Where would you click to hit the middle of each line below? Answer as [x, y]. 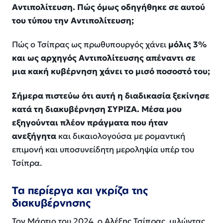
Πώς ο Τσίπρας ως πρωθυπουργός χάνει [90, 45]
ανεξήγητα [34, 136]
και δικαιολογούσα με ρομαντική [121, 136]
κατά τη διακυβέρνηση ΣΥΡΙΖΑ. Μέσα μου [97, 109]
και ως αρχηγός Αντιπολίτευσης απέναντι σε [104, 58]
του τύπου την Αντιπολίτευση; [73, 20]
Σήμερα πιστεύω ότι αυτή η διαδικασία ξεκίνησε [111, 96]
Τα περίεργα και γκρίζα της [80, 190]
